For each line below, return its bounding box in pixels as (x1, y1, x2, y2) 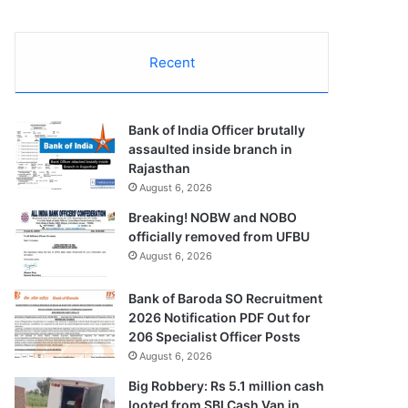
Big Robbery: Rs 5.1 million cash (128, 377, 325, 393)
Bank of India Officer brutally (128, 121, 306, 138)
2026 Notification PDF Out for (128, 309, 311, 325)
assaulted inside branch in (128, 140, 293, 157)
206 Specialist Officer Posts (128, 328, 301, 344)
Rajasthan (128, 159, 191, 176)
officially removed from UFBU (128, 228, 311, 244)
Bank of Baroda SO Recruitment (128, 290, 323, 306)
